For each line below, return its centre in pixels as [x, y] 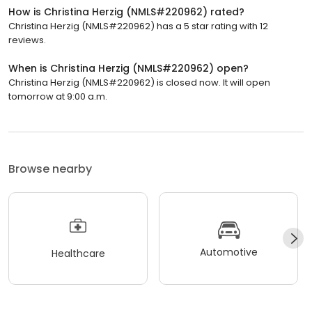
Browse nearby [50, 169]
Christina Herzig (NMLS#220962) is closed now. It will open [139, 82]
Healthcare [78, 254]
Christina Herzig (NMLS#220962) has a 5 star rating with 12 [138, 26]
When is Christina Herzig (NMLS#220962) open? [128, 68]
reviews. [27, 40]
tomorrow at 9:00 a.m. [58, 96]
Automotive [228, 252]
